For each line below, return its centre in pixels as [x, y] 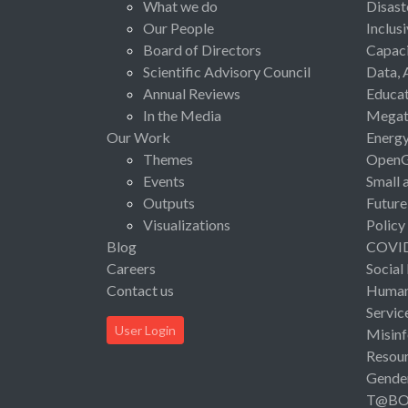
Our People [178, 27]
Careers [131, 268]
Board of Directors [202, 49]
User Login [145, 330]
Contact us [140, 290]
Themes [168, 158]
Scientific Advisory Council [227, 71]
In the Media [182, 115]
